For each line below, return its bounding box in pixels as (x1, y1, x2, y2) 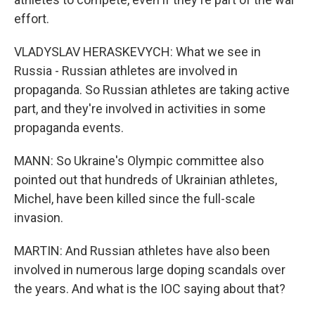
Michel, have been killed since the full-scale (14, 191, 255, 206)
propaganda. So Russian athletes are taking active (14, 82, 290, 97)
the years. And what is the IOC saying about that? (14, 281, 285, 296)
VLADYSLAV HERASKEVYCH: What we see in (14, 44, 261, 59)
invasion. (14, 210, 63, 225)
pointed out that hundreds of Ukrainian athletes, (14, 172, 277, 187)
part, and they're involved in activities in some (14, 101, 266, 116)
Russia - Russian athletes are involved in (14, 63, 238, 78)
